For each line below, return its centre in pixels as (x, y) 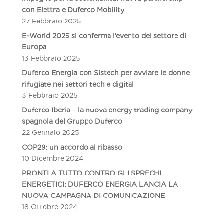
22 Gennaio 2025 (50, 132)
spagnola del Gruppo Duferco (72, 121)
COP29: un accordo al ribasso (72, 147)
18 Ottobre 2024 (49, 207)
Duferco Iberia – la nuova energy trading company (107, 110)
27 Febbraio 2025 (51, 21)
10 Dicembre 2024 (52, 158)
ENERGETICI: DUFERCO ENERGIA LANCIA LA (100, 184)
